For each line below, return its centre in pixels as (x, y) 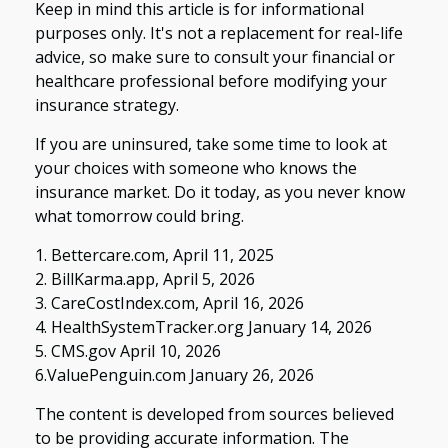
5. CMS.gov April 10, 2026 (128, 350)
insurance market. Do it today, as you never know (220, 191)
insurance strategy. (107, 104)
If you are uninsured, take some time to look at (211, 143)
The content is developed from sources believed (214, 413)
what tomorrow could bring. (139, 215)
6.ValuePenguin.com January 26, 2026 (174, 374)
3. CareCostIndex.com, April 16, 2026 (169, 302)
